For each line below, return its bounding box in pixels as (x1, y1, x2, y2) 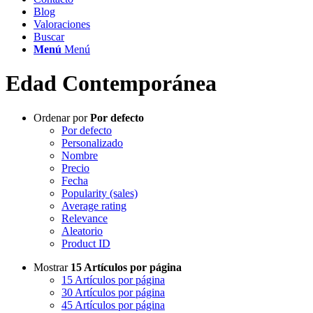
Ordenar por (34, 111, 90, 124)
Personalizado (61, 136, 123, 149)
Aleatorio (61, 224, 103, 237)
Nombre (61, 149, 98, 161)
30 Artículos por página (61, 286, 165, 298)
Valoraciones (34, 18, 90, 30)
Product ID (61, 237, 110, 249)
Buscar (34, 31, 64, 43)
